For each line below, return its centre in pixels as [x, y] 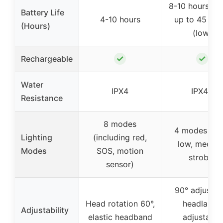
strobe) [202, 157]
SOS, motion [120, 151]
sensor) [120, 164]
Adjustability [45, 210]
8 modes [120, 124]
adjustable [202, 217]
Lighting [37, 137]
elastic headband [120, 217]
